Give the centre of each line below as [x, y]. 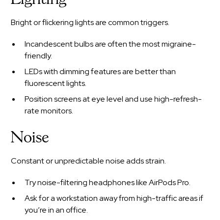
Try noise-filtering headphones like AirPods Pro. [108, 182]
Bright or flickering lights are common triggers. [90, 22]
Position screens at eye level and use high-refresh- [113, 99]
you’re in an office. [56, 210]
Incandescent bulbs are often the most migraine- [110, 44]
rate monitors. [49, 110]
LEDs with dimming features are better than [100, 71]
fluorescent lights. [56, 83]
